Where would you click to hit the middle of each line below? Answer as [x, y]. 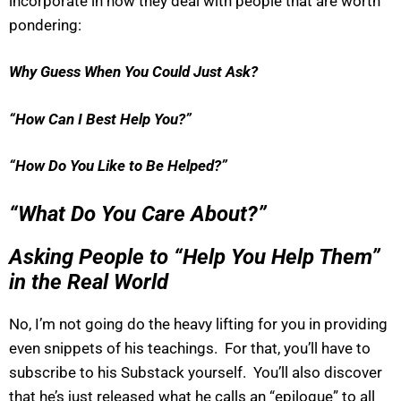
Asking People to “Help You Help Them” [195, 256]
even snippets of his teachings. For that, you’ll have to [190, 348]
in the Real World [89, 282]
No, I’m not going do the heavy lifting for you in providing [198, 324]
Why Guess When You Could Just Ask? [133, 72]
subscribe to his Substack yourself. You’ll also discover [196, 372]
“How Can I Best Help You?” [100, 119]
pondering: [45, 25]
